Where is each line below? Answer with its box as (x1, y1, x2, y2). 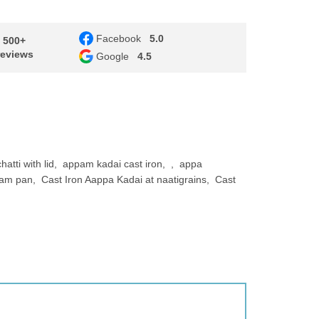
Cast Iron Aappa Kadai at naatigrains (41, 174, 206, 185)
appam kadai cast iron (63, 158, 162, 169)
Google (95, 51, 129, 62)
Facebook (95, 33, 141, 44)
